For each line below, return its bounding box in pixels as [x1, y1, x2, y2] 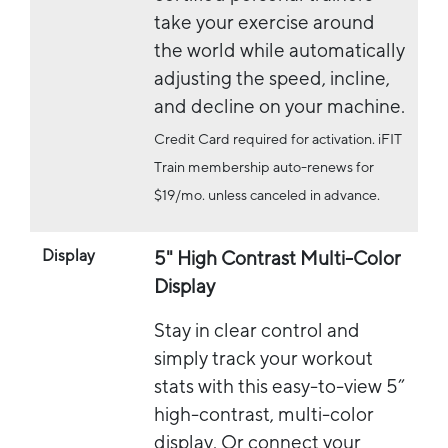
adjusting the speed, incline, [154, 65, 390, 89]
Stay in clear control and [154, 317, 360, 341]
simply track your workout [154, 345, 373, 369]
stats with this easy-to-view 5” [154, 373, 405, 397]
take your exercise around [154, 9, 375, 33]
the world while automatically [154, 37, 405, 61]
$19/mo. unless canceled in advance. [154, 186, 383, 204]
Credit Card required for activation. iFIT [154, 130, 402, 148]
